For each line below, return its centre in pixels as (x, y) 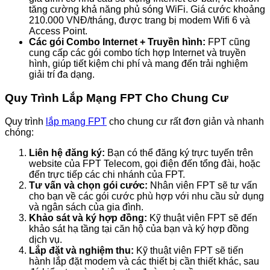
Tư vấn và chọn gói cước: (88, 185)
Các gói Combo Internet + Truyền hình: (117, 42)
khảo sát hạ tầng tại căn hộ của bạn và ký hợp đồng (139, 228)
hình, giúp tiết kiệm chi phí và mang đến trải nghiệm (138, 64)
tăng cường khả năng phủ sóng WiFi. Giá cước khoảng (147, 10)
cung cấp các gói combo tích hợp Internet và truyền (137, 53)
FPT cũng (228, 42)
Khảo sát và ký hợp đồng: (88, 218)
